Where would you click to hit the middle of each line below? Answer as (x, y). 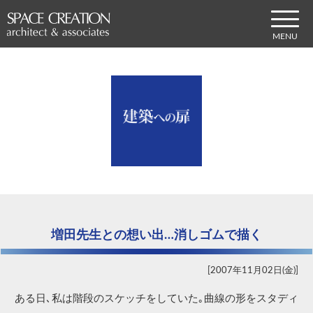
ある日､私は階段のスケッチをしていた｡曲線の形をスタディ (156, 299)
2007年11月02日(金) (253, 271)
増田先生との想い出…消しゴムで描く (156, 235)
